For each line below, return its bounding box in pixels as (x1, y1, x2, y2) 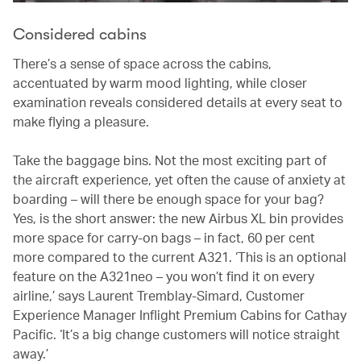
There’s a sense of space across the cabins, (13, 54, 272, 72)
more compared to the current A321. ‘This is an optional (13, 247, 346, 265)
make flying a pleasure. (13, 112, 149, 130)
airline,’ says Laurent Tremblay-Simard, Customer (13, 286, 305, 304)
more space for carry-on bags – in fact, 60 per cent (13, 228, 315, 246)
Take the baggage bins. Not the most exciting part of (13, 151, 326, 168)
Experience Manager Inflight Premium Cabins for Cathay (13, 305, 346, 323)
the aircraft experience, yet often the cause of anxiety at (13, 170, 346, 188)
